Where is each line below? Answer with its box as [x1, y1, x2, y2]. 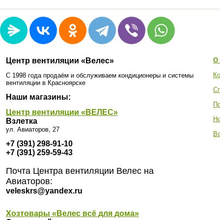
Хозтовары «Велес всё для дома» [6, 209, 139, 218]
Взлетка [6, 117, 37, 125]
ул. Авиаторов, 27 [6, 126, 59, 133]
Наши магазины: [6, 93, 71, 101]
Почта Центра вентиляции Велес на [6, 166, 154, 176]
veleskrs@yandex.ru [6, 187, 82, 195]
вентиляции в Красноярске [6, 79, 85, 86]
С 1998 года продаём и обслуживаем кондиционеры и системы [6, 72, 193, 79]
